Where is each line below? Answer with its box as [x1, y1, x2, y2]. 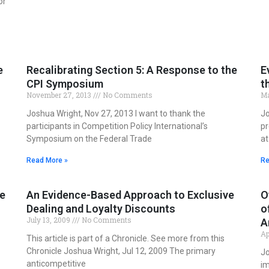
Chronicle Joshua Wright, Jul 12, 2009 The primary [26, 246, 216, 256]
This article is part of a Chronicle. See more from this [26, 234, 225, 244]
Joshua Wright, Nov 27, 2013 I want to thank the [26, 109, 205, 119]
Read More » [26, 156, 68, 165]
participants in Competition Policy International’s [26, 121, 208, 131]
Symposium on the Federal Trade [26, 134, 152, 144]
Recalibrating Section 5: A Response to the [26, 64, 237, 77]
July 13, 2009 [26, 215, 72, 225]
